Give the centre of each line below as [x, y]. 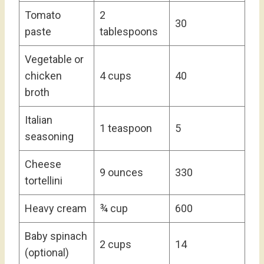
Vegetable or [54, 60]
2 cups [115, 245]
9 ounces [121, 173]
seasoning [49, 137]
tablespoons [129, 32]
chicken [43, 76]
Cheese [43, 164]
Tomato [43, 15]
